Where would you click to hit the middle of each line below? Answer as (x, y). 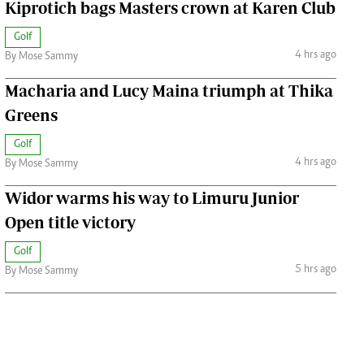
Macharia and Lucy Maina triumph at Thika (169, 90)
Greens (31, 115)
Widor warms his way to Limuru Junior (152, 197)
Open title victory (70, 222)
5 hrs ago (315, 270)
